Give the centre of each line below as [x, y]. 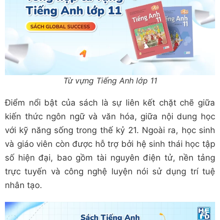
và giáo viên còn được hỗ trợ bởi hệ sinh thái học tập [110, 144]
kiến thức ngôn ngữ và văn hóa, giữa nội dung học [110, 117]
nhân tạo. [24, 185]
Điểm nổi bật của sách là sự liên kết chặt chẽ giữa [110, 103]
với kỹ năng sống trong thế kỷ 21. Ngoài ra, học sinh [110, 130]
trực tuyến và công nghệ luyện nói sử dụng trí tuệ [110, 172]
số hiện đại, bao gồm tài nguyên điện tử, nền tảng [110, 158]
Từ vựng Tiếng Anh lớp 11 [110, 81]
